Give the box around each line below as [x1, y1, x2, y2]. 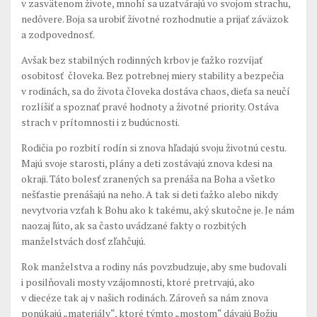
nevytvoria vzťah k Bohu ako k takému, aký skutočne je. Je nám [21, 203, 294, 217]
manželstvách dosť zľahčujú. [21, 234, 146, 248]
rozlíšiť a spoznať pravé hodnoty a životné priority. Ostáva [21, 100, 279, 113]
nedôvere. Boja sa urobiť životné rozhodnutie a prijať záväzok [21, 12, 289, 25]
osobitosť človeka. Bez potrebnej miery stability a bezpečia [21, 69, 284, 82]
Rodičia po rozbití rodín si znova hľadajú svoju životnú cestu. [21, 141, 286, 154]
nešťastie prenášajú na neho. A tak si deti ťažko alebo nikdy [21, 188, 278, 201]
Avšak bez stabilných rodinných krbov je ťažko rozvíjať [21, 53, 263, 67]
